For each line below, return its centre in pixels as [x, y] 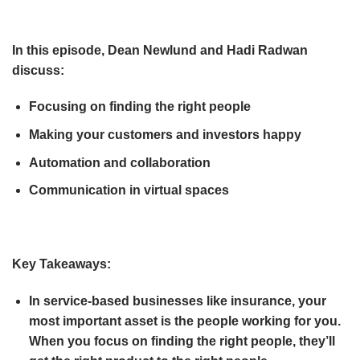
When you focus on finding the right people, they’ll [182, 341]
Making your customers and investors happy [165, 134]
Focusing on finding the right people [141, 107]
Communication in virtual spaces [129, 190]
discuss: [38, 70]
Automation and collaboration [121, 162]
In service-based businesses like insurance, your [177, 301]
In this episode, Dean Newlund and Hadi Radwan [160, 50]
